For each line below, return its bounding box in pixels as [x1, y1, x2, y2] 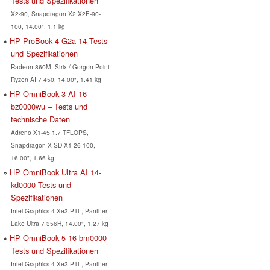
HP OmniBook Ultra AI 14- [10, 166, 101, 178]
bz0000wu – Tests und [10, 101, 87, 113]
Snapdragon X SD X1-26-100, [10, 140, 95, 150]
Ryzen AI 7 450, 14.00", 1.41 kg [10, 75, 101, 84]
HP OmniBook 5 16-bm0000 [10, 232, 107, 244]
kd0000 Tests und [10, 179, 71, 191]
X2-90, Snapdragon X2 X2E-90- [10, 9, 101, 19]
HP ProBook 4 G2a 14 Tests [10, 35, 107, 47]
